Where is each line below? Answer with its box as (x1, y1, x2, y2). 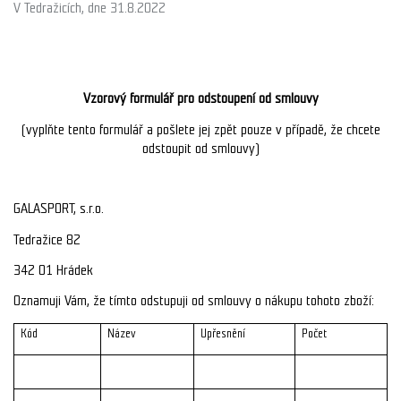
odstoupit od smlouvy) (141, 140, 260, 157)
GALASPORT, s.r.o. (13, 200, 104, 218)
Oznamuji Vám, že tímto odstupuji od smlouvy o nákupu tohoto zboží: (13, 293, 374, 310)
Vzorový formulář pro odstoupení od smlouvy (82, 90, 319, 107)
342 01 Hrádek (13, 261, 93, 278)
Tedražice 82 (13, 231, 81, 248)
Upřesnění (200, 327, 246, 340)
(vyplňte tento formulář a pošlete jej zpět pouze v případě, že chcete (21, 121, 380, 138)
